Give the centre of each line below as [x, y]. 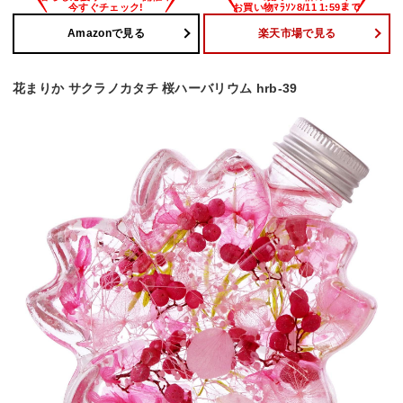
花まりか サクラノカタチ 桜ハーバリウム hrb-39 [155, 88]
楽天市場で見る [297, 34]
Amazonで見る [106, 34]
